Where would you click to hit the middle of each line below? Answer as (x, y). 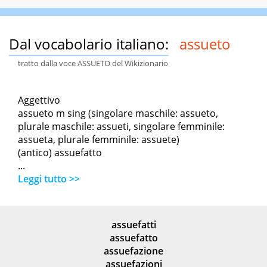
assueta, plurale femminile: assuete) (99, 140)
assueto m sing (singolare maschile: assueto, (118, 114)
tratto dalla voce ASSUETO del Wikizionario (93, 63)
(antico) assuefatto (60, 153)
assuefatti (133, 225)
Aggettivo (39, 100)
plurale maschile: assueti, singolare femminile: (121, 127)
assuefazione (133, 251)
